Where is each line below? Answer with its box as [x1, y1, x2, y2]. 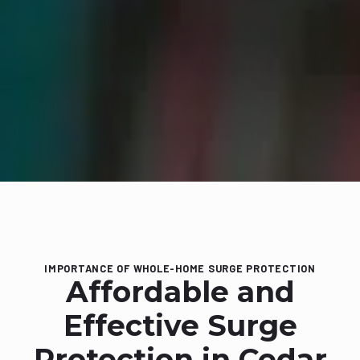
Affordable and [65, 274, 295, 310]
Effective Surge [63, 308, 297, 344]
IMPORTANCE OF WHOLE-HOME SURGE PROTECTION [44, 262, 316, 276]
